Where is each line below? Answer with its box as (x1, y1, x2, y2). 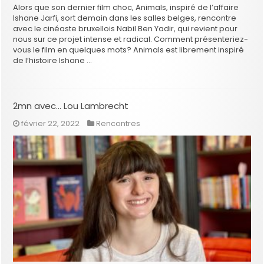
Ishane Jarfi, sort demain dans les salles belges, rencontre (13, 12, 237, 24)
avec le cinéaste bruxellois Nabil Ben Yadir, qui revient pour (13, 22, 238, 34)
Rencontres (96, 117, 141, 129)
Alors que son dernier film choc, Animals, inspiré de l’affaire (13, 1, 239, 13)
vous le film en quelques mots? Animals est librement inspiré (13, 44, 245, 55)
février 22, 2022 (21, 117, 80, 129)
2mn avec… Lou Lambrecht (13, 99, 129, 112)
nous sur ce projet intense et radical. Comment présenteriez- (13, 33, 249, 45)
